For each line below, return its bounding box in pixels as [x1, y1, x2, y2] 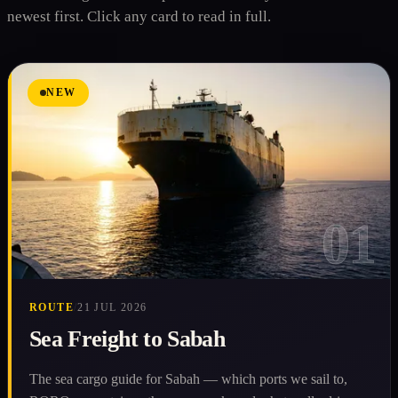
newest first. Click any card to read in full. [7, 8, 271, 25]
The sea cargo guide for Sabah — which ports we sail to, [29, 370, 347, 386]
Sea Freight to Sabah [29, 325, 225, 352]
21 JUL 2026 [77, 301, 147, 313]
